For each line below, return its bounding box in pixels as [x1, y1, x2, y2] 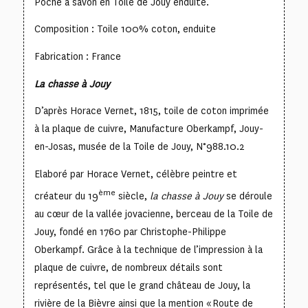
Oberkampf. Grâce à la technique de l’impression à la [34, 243, 263, 257]
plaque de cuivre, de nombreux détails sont [34, 261, 223, 275]
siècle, [115, 190, 150, 203]
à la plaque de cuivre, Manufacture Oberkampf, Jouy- [34, 122, 263, 136]
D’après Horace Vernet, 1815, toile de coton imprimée [34, 104, 269, 118]
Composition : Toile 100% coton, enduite [34, 23, 216, 36]
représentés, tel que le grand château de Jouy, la [34, 279, 250, 293]
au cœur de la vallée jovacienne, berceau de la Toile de [34, 208, 273, 221]
